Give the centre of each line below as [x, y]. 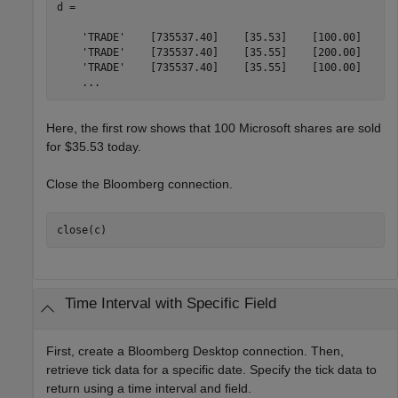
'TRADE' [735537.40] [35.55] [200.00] [209, 52]
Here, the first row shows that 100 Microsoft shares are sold [214, 128]
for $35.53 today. [94, 147]
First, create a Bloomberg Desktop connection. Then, [195, 350]
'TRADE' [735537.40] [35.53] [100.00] [209, 37]
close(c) [81, 230]
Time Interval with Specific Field [170, 304]
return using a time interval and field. [149, 388]
